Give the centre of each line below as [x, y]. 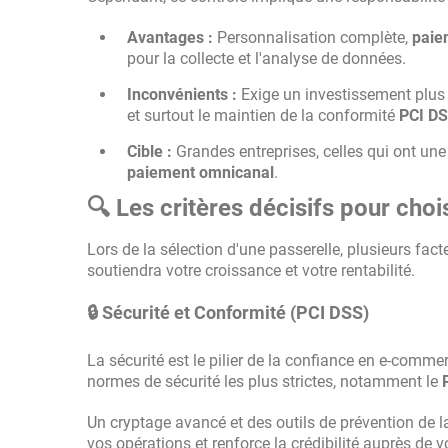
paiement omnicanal [200, 172]
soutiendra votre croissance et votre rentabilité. [251, 270]
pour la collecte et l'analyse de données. [266, 58]
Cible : [149, 151]
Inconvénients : [182, 94]
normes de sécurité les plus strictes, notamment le [264, 381]
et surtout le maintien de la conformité [263, 115]
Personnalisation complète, [312, 37]
